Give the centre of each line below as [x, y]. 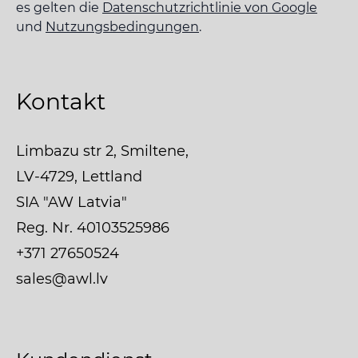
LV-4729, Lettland [79, 177]
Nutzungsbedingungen [122, 27]
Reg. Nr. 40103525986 [93, 228]
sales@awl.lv [62, 279]
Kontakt [61, 102]
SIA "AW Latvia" [72, 203]
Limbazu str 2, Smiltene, [102, 151]
